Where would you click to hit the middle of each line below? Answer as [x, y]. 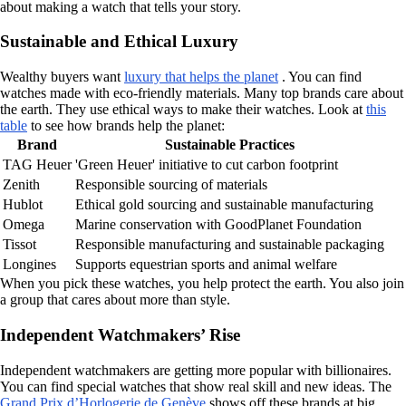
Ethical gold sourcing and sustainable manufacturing [224, 205]
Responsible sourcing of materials [171, 185]
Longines [29, 265]
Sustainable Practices [230, 145]
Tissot [19, 245]
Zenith [21, 185]
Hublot [23, 205]
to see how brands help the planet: [126, 126]
